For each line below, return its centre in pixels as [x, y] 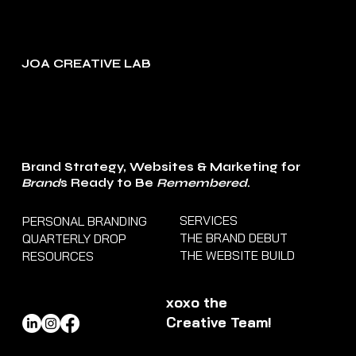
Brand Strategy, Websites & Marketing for [161, 166]
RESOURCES [58, 255]
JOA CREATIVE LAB [86, 63]
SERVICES [209, 220]
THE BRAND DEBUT [234, 237]
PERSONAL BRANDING [84, 221]
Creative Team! [219, 322]
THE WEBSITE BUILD [238, 255]
